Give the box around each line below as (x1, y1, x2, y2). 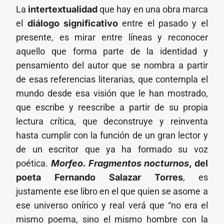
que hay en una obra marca (99, 3, 208, 14)
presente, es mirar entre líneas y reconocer (16, 31, 208, 42)
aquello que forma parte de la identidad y (16, 45, 208, 56)
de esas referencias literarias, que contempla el (16, 73, 208, 84)
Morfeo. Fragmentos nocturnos (50, 157, 189, 168)
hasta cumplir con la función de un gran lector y (16, 129, 208, 140)
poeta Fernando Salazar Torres (16, 171, 183, 182)
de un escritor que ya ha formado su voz (16, 143, 208, 154)
